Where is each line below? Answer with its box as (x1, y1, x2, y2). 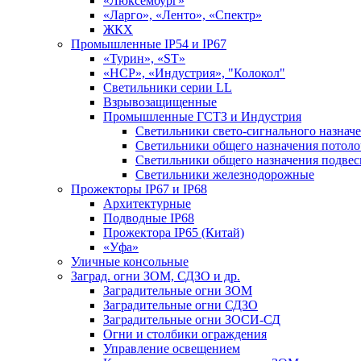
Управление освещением (103, 341, 240, 355)
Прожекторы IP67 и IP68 (71, 181, 207, 196)
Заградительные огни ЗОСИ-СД (103, 312, 280, 326)
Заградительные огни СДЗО (103, 297, 258, 312)
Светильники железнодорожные (135, 167, 314, 181)
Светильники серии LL (103, 80, 232, 94)
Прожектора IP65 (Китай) (103, 225, 244, 239)
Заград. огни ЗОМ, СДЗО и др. (71, 268, 240, 283)
